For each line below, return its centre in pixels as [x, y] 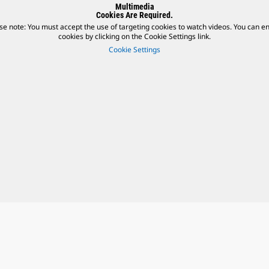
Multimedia [134, 6]
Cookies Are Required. [134, 15]
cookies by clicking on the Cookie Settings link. [134, 36]
